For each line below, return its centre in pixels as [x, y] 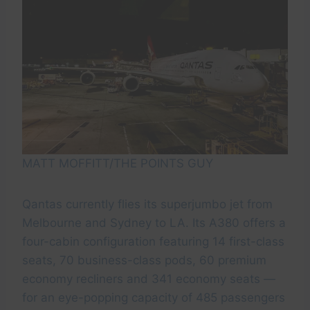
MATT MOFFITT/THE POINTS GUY [118, 164]
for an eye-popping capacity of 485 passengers [154, 298]
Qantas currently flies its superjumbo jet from [147, 204]
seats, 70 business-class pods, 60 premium [144, 261]
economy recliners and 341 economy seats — [149, 279]
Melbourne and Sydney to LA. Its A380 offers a [154, 223]
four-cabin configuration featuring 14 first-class [153, 242]
